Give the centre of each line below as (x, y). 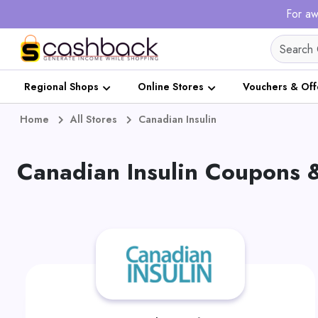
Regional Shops (61, 87)
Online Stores (171, 87)
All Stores (94, 119)
